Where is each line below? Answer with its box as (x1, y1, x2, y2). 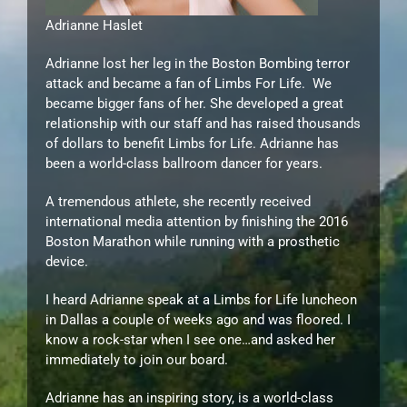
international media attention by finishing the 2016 (45, 213, 348, 230)
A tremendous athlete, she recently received (45, 193, 311, 210)
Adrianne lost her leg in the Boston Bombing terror (45, 55, 350, 72)
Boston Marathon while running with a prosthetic (45, 233, 340, 250)
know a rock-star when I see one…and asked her (45, 331, 335, 348)
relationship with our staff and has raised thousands (45, 114, 361, 132)
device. (45, 253, 88, 270)
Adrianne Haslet (45, 16, 143, 34)
